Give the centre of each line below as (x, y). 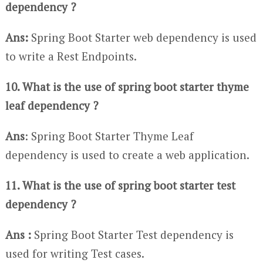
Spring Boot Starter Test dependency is (132, 234)
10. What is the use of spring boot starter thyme (127, 86)
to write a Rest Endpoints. (71, 56)
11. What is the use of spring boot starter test (120, 185)
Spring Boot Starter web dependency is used (142, 37)
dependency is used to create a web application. (127, 154)
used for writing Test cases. (75, 253)
